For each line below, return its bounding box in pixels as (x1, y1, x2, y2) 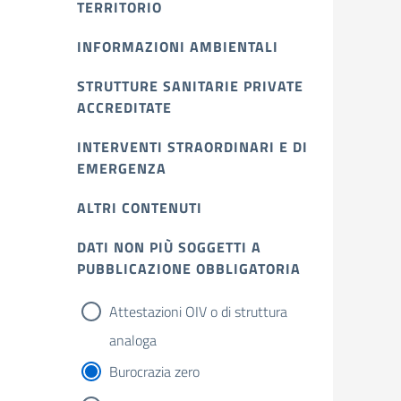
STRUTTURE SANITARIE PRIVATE (77, 75, 303, 97)
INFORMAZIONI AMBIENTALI (77, 36, 278, 57)
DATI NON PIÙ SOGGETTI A (77, 236, 261, 258)
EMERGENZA (77, 158, 166, 179)
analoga (109, 329, 157, 351)
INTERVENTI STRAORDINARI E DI (77, 136, 308, 158)
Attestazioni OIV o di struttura (109, 301, 287, 322)
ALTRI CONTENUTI (77, 197, 202, 218)
